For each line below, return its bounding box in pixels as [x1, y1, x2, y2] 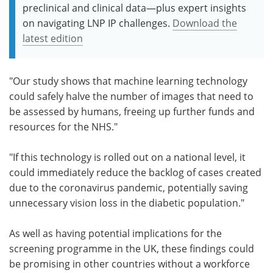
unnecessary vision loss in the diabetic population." [9, 196, 244, 210]
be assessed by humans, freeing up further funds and [9, 104, 255, 118]
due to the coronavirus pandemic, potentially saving [9, 180, 248, 194]
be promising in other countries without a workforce [9, 257, 250, 271]
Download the [172, 16, 237, 30]
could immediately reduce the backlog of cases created [9, 165, 261, 179]
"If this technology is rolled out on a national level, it [9, 150, 246, 164]
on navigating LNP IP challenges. [23, 16, 170, 30]
